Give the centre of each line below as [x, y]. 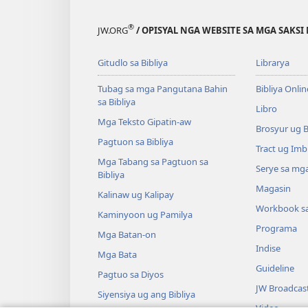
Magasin [273, 188]
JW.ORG [113, 30]
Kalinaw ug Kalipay [136, 194]
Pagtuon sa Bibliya [135, 141]
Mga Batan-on [127, 234]
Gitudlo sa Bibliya [133, 62]
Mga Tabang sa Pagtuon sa [153, 161]
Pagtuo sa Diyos [131, 274]
